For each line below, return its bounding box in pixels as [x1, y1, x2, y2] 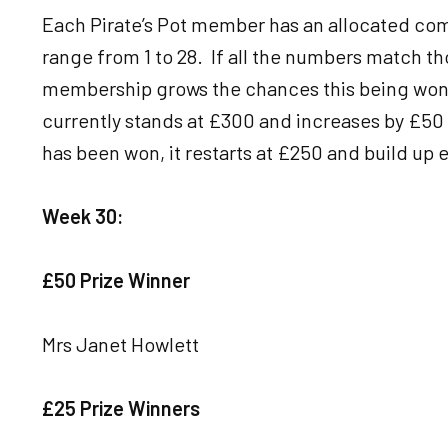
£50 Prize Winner [42, 268, 190, 292]
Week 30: [42, 204, 124, 228]
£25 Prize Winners [42, 396, 200, 420]
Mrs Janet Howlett [42, 332, 199, 356]
